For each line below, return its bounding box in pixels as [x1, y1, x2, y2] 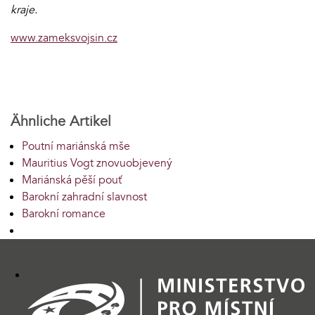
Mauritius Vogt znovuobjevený [22, 155, 172, 171]
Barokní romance [22, 205, 105, 221]
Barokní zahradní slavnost [22, 188, 147, 205]
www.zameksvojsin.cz [11, 30, 117, 46]
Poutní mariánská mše [22, 138, 130, 154]
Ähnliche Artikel [11, 111, 111, 131]
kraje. [11, 1, 40, 18]
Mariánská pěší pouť [22, 172, 122, 188]
